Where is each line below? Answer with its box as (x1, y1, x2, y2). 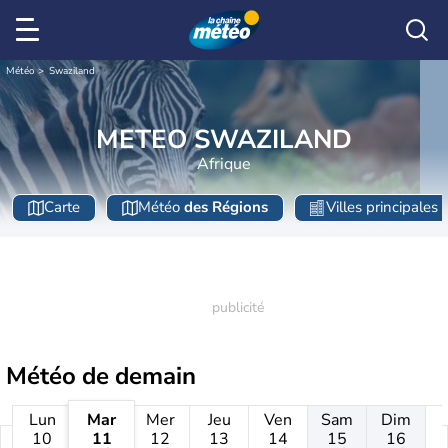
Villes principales (326, 197, 438, 218)
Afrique (197, 152, 251, 175)
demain (115, 360, 196, 392)
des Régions (184, 197, 268, 218)
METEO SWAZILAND (96, 121, 352, 157)
